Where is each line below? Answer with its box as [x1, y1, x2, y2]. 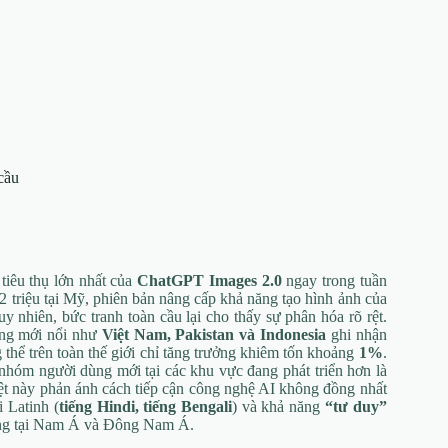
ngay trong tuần [281, 271, 387, 289]
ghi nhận [326, 325, 387, 343]
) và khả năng [232, 397, 325, 415]
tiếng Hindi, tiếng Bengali [58, 397, 233, 415]
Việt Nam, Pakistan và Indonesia [101, 325, 327, 343]
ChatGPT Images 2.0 [137, 271, 282, 289]
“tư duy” [324, 397, 387, 415]
